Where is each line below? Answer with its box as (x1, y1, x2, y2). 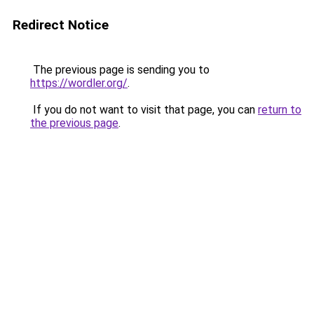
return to (258, 103, 301, 116)
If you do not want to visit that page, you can (30, 103, 258, 116)
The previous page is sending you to (30, 63, 210, 76)
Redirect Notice (13, 17, 109, 33)
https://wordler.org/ (30, 76, 128, 90)
